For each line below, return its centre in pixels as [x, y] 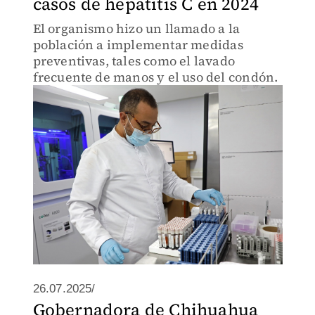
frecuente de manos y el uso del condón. [155, 77]
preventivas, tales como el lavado [134, 61]
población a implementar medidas [138, 45]
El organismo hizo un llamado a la [136, 28]
